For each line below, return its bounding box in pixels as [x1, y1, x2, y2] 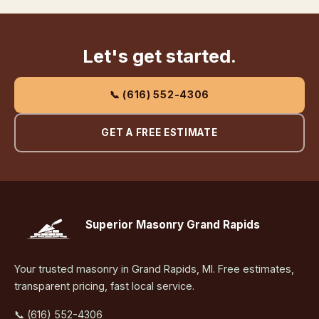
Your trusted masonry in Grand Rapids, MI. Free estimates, [14, 263, 294, 276]
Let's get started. [83, 45, 236, 68]
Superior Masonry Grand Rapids [85, 218, 260, 232]
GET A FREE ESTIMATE [101, 127, 218, 139]
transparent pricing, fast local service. [14, 280, 194, 293]
